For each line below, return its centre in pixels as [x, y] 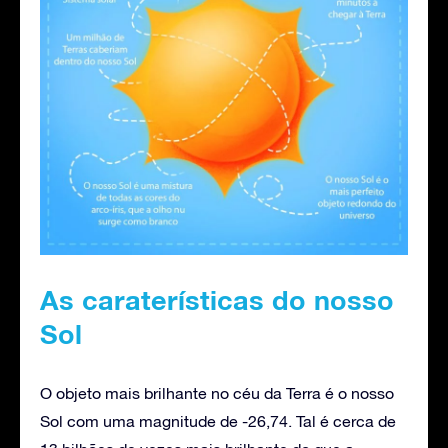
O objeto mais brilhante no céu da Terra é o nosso [217, 392]
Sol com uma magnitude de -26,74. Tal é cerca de [218, 420]
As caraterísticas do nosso [217, 299]
